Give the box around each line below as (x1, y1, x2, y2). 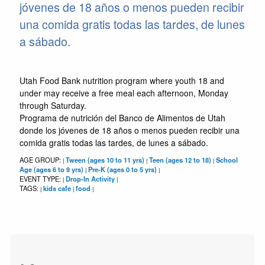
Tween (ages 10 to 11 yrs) (65, 154, 144, 164)
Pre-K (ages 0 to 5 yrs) (88, 164, 157, 174)
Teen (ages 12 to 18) (148, 154, 211, 164)
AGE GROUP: (19, 154, 63, 164)
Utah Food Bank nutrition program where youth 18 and (19, 74, 224, 86)
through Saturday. (19, 99, 86, 111)
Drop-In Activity (65, 173, 115, 183)
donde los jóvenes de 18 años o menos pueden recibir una (19, 124, 240, 136)
